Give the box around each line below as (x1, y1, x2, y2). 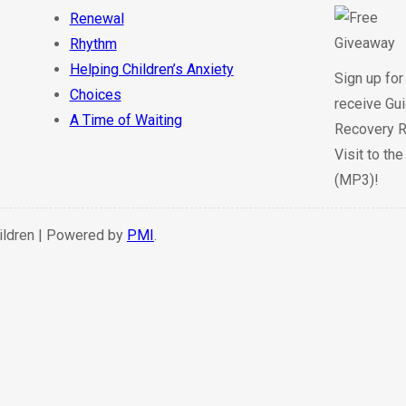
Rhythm (69, 35, 117, 53)
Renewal (69, 10, 124, 28)
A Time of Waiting (69, 111, 182, 130)
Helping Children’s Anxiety (69, 61, 234, 79)
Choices (69, 86, 121, 104)
